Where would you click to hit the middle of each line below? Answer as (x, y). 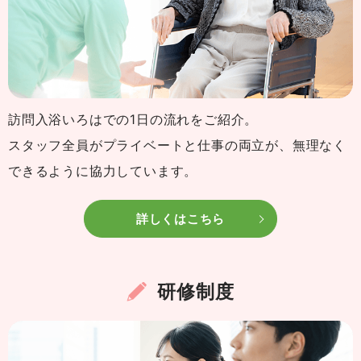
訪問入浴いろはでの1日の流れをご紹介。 (133, 120)
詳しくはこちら (180, 219)
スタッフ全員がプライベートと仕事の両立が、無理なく (177, 145)
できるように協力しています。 (103, 171)
